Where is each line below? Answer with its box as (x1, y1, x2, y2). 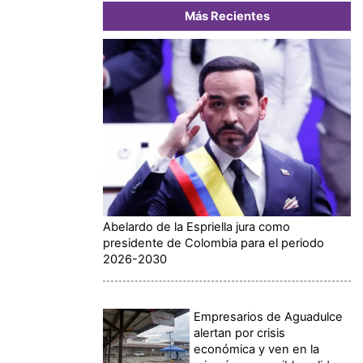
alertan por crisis (194, 326, 286, 341)
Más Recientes (184, 8, 270, 23)
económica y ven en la (194, 342, 320, 357)
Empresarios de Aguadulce (194, 310, 344, 325)
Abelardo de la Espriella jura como (103, 220, 290, 235)
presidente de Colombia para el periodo (103, 236, 324, 251)
